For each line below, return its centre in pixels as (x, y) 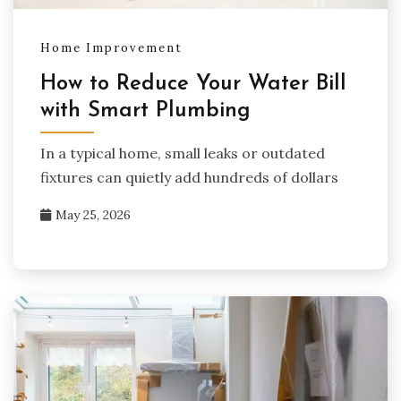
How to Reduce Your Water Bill (193, 84)
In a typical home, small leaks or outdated (183, 154)
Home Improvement (111, 48)
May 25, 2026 (93, 215)
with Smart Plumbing (145, 111)
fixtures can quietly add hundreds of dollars (189, 178)
